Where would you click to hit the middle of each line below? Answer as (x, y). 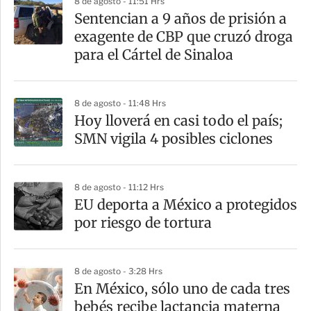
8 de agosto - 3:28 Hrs (118, 271)
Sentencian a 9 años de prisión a (180, 19)
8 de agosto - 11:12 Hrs (119, 187)
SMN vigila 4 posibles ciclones (174, 139)
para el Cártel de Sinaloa (154, 55)
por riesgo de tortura (143, 223)
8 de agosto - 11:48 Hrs (120, 103)
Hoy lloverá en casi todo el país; (178, 121)
